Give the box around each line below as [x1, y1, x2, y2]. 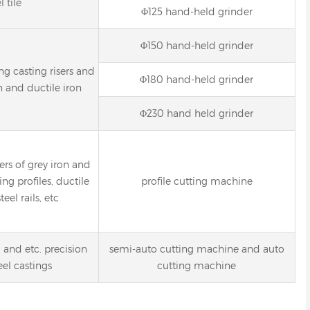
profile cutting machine [140, 174, 253, 187]
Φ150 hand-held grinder [140, 39, 253, 51]
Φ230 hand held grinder [140, 107, 254, 119]
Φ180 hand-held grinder [140, 73, 254, 85]
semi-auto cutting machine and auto [109, 242, 284, 255]
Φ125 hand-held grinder [140, 5, 253, 17]
